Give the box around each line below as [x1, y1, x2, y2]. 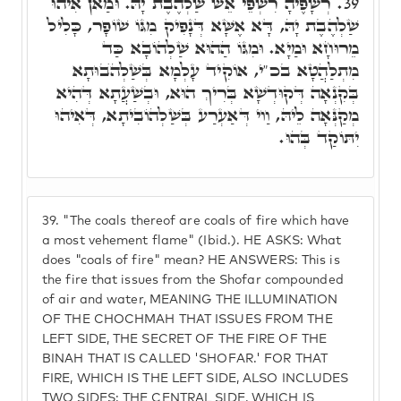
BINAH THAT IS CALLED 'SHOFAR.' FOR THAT [42, 353, 328, 365]
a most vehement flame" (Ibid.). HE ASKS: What [42, 235, 342, 247]
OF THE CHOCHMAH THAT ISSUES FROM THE [42, 313, 333, 326]
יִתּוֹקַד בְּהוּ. [279, 124, 359, 149]
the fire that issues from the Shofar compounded [42, 274, 344, 286]
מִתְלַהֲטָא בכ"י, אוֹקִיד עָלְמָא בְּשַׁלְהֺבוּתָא [73, 57, 359, 82]
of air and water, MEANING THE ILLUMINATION [42, 294, 338, 306]
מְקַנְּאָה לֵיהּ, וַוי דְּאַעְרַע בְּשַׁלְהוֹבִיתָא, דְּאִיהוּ [55, 102, 359, 127]
